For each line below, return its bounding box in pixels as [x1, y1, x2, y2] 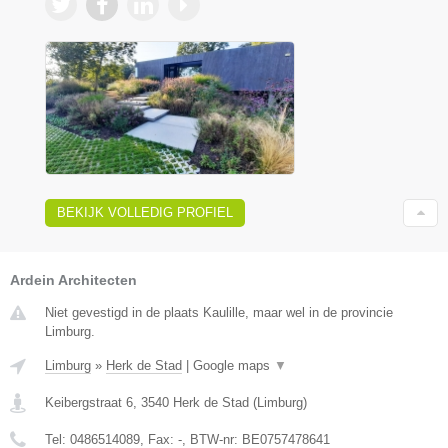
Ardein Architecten [10, 272, 137, 289]
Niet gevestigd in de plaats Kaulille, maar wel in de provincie [45, 305, 393, 321]
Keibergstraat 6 [45, 395, 133, 411]
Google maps [193, 358, 274, 374]
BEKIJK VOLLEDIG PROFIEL [57, 205, 233, 221]
